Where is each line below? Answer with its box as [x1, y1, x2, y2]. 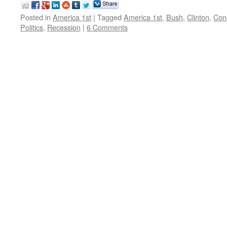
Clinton [187, 12, 209, 22]
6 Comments [87, 22, 128, 32]
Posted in [20, 12, 51, 22]
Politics [20, 22, 43, 32]
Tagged [97, 12, 122, 22]
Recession [47, 22, 81, 32]
